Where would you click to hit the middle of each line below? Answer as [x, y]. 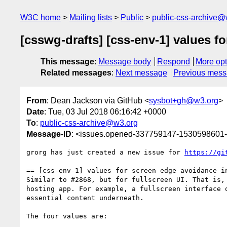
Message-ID [49, 134]
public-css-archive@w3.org [89, 123]
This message [67, 62]
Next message [141, 73]
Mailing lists [91, 17]
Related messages [76, 73]
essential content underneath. [85, 198]
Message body [125, 62]
